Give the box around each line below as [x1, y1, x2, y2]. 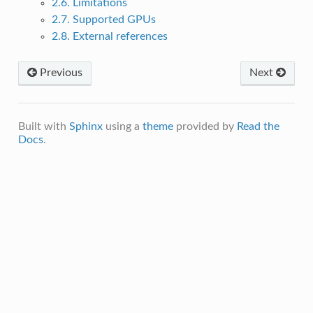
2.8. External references [51, 30, 168, 42]
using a [102, 120, 143, 132]
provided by [173, 120, 237, 132]
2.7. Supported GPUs [51, 13, 156, 25]
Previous [36, 66, 82, 78]
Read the [236, 120, 279, 132]
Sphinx [68, 120, 103, 132]
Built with [17, 120, 69, 132]
